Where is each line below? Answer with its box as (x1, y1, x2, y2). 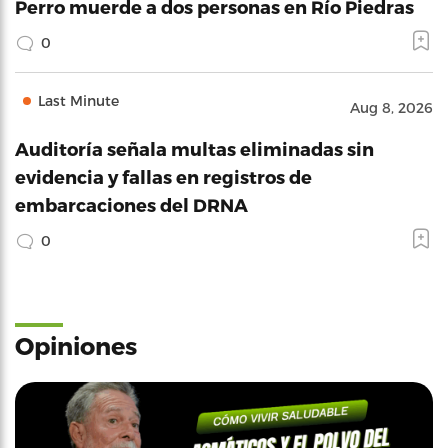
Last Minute (38, 92, 119, 110)
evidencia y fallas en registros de (15, 166, 312, 188)
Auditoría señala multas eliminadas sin (15, 138, 374, 160)
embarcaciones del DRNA (15, 194, 248, 216)
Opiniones (15, 331, 137, 361)
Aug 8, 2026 (350, 99, 433, 117)
